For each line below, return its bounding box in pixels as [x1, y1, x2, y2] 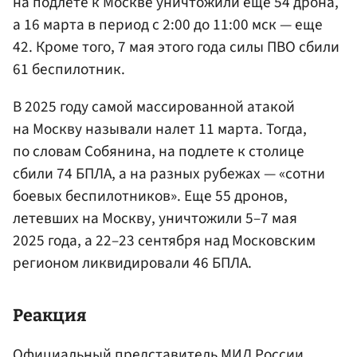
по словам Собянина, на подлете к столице [13, 140, 304, 163]
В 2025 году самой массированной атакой [13, 96, 295, 119]
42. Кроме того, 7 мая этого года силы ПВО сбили [13, 35, 339, 58]
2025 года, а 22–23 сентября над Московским [13, 229, 316, 253]
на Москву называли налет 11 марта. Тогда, [13, 118, 307, 141]
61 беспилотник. [13, 57, 125, 80]
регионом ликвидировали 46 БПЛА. [13, 252, 252, 275]
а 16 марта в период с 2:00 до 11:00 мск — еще [13, 13, 323, 36]
